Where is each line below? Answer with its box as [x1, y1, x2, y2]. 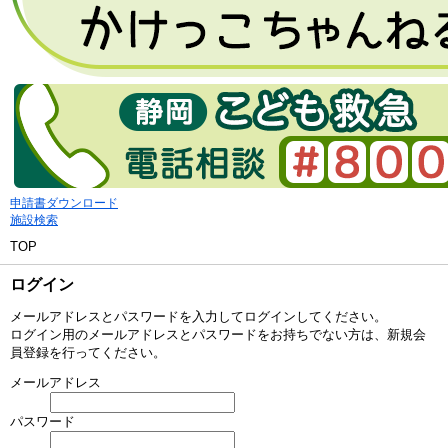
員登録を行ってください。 [10, 345, 166, 360]
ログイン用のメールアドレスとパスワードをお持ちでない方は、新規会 [10, 327, 426, 342]
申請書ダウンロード [10, 196, 118, 210]
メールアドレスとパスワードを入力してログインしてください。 [10, 309, 387, 324]
